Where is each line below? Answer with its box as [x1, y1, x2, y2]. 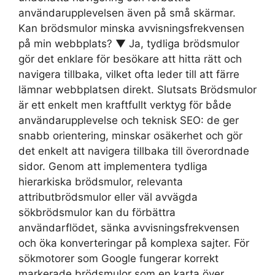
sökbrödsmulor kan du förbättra [18, 206, 176, 219]
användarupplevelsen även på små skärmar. [18, 7, 236, 20]
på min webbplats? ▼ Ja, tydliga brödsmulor [18, 37, 239, 50]
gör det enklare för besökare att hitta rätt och [18, 53, 242, 66]
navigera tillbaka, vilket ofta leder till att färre [18, 68, 239, 81]
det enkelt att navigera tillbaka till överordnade [18, 145, 249, 158]
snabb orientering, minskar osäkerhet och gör [18, 130, 242, 142]
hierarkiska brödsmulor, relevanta [18, 176, 183, 188]
